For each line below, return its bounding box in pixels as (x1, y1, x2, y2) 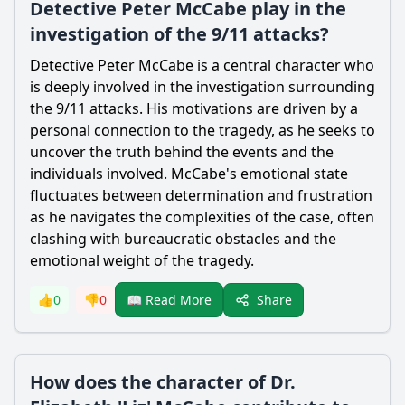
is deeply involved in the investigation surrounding (30, 77, 375, 97)
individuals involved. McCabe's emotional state (30, 164, 348, 184)
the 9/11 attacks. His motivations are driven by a (30, 99, 358, 118)
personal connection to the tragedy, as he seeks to (30, 120, 375, 140)
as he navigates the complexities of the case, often (30, 207, 374, 227)
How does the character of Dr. (30, 370, 296, 394)
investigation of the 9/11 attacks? (30, 22, 329, 46)
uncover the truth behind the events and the (30, 142, 334, 162)
